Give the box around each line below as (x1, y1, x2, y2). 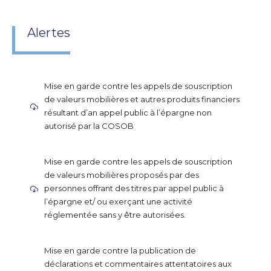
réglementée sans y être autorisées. (44, 210, 186, 220)
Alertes (27, 25, 71, 40)
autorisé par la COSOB (44, 121, 134, 131)
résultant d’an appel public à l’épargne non (44, 108, 212, 117)
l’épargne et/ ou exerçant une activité (44, 197, 192, 206)
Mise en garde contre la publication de (44, 246, 196, 255)
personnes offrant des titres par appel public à (44, 183, 224, 193)
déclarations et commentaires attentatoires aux (44, 259, 232, 269)
